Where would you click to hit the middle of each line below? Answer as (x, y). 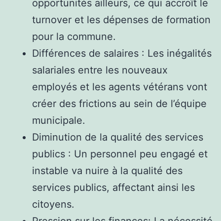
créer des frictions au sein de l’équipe (119, 103)
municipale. (59, 120)
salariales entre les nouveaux (100, 70)
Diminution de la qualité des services (118, 137)
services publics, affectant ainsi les (113, 187)
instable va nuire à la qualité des (107, 170)
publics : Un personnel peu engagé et (120, 154)
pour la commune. (74, 36)
